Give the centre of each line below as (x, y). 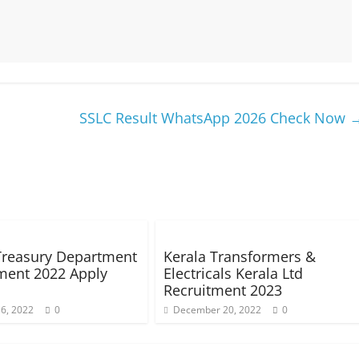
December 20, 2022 (217, 310)
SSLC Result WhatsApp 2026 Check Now (214, 118)
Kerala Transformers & (240, 256)
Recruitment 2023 (223, 290)
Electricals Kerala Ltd (233, 273)
